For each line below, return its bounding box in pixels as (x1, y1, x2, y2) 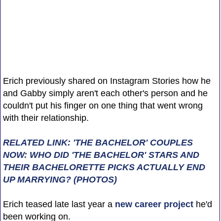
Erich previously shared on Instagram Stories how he (2, 75, 211, 86)
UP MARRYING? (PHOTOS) (2, 174, 117, 184)
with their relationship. (2, 112, 89, 123)
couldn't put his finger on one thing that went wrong (2, 100, 203, 110)
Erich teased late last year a (2, 199, 115, 209)
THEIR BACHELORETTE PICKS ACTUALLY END (2, 162, 205, 172)
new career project (114, 199, 193, 209)
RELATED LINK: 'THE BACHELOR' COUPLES (2, 137, 193, 147)
